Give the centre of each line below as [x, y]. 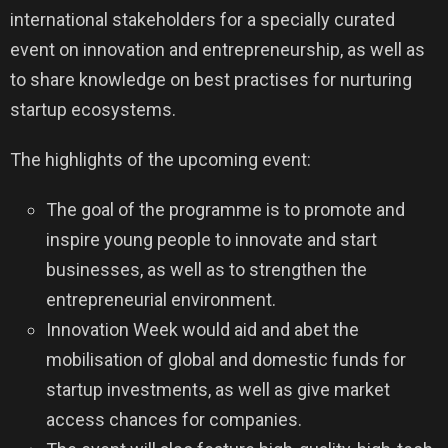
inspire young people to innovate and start [211, 239]
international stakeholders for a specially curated [202, 19]
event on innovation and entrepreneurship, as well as [217, 49]
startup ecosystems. [93, 109]
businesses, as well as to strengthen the [206, 269]
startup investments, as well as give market [218, 389]
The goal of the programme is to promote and [225, 209]
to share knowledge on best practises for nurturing [211, 79]
